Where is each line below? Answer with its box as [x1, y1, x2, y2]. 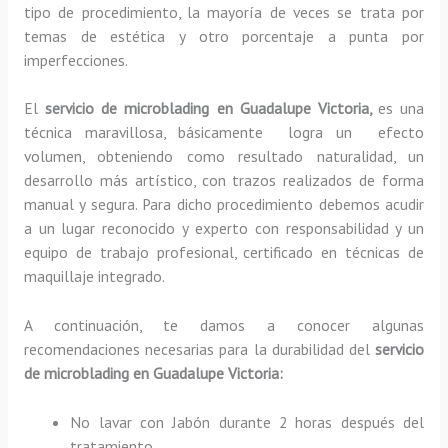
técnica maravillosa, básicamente [23, 122, 276, 143]
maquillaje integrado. [23, 266, 165, 287]
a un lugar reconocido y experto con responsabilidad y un [23, 218, 425, 239]
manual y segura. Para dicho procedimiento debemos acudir [23, 194, 425, 215]
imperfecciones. [23, 49, 128, 70]
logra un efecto [288, 122, 425, 143]
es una [378, 98, 425, 119]
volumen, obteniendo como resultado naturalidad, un [23, 146, 425, 167]
